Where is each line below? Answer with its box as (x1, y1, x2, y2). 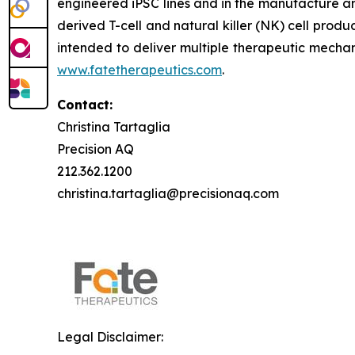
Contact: (57, 97, 113, 113)
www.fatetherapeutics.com (57, 62, 222, 78)
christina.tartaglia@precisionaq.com (57, 185, 279, 201)
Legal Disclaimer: (57, 329, 163, 345)
